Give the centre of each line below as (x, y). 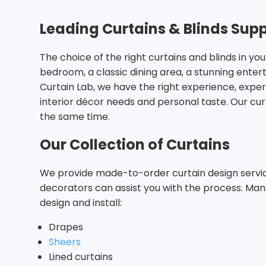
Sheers (65, 242)
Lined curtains (81, 257)
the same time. (75, 117)
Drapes (66, 227)
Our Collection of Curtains (135, 145)
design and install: (81, 203)
